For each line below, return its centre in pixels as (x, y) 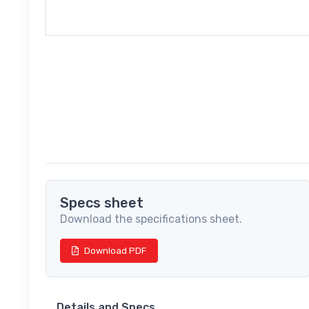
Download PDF (115, 251)
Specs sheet (102, 203)
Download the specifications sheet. (151, 219)
